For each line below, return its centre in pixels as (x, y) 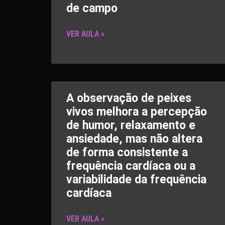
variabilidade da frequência (136, 180)
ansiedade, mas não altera (134, 139)
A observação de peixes (129, 98)
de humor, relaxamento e (131, 125)
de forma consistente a (127, 152)
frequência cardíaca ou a (131, 166)
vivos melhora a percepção (137, 112)
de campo (92, 8)
